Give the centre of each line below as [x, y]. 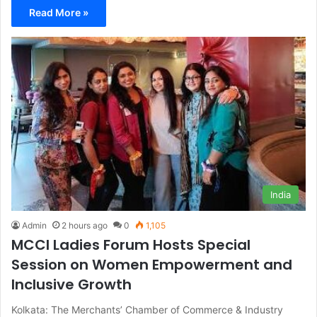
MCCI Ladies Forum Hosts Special [131, 244]
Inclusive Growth [71, 284]
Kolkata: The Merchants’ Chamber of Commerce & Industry [147, 309]
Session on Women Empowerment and [152, 264]
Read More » [59, 13]
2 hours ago [85, 225]
